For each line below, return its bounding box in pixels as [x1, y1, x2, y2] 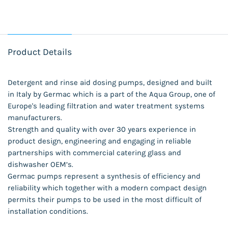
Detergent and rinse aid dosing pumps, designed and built [8, 78, 212, 87]
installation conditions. [8, 207, 90, 216]
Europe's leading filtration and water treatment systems [8, 102, 205, 110]
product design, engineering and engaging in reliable [8, 137, 191, 146]
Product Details [8, 46, 72, 58]
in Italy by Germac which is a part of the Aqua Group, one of [8, 90, 215, 99]
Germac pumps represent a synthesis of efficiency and [8, 172, 201, 181]
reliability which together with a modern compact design [8, 184, 207, 192]
